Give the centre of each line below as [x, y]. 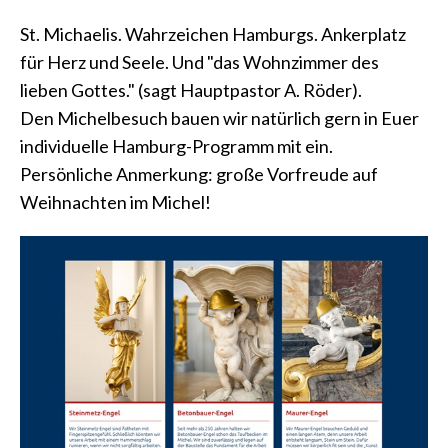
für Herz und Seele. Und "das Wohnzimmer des [199, 62]
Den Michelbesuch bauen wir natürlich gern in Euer [219, 118]
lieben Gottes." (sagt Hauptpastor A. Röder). [191, 90]
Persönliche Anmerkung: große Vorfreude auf [199, 174]
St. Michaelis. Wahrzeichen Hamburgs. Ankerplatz [213, 34]
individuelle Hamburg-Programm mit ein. [176, 146]
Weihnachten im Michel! [115, 202]
